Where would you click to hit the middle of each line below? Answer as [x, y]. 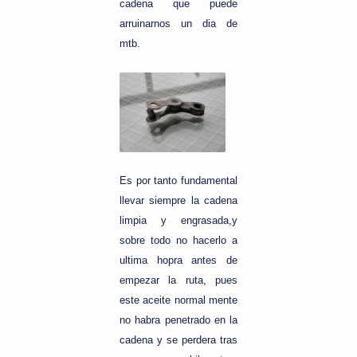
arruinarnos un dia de [178, 24]
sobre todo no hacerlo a [178, 240]
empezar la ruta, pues [178, 280]
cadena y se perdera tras [178, 339]
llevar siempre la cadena [178, 200]
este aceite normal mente [178, 300]
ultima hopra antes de [178, 260]
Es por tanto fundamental [178, 180]
